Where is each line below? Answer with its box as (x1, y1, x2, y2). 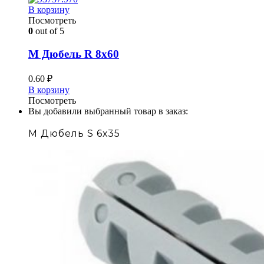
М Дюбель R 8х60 (28, 48, 119, 61)
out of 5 (33, 26, 64, 37)
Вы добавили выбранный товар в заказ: (28, 105, 188, 116)
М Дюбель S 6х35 (28, 127, 120, 139)
